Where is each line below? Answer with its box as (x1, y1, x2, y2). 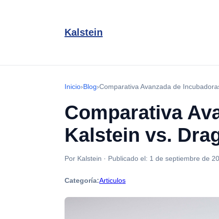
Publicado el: (108, 154, 150, 162)
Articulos (99, 176, 126, 184)
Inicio (65, 83, 81, 90)
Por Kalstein (65, 154, 102, 162)
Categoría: (65, 176, 99, 184)
